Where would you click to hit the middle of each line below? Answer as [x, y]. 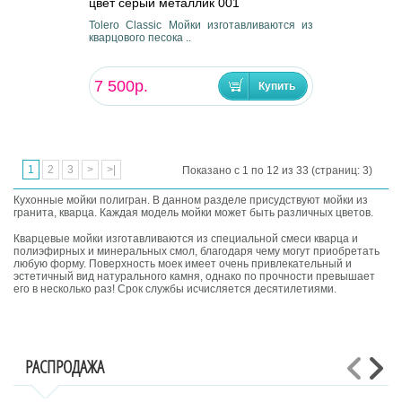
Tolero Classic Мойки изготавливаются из [201, 25]
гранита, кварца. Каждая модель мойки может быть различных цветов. [194, 213]
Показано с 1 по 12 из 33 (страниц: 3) [277, 171]
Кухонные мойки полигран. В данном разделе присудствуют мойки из [191, 201]
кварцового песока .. [140, 37]
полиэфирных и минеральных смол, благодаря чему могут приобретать [197, 252]
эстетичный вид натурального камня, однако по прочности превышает [195, 277]
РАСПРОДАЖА [65, 367]
